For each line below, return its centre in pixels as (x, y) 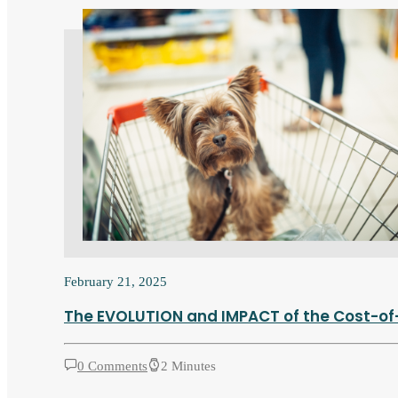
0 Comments (112, 366)
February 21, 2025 (115, 281)
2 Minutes (188, 366)
